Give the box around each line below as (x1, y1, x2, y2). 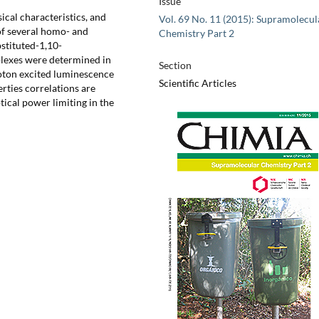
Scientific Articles (158, 77, 236, 90)
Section (158, 59, 192, 72)
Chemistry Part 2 (158, 27, 234, 40)
